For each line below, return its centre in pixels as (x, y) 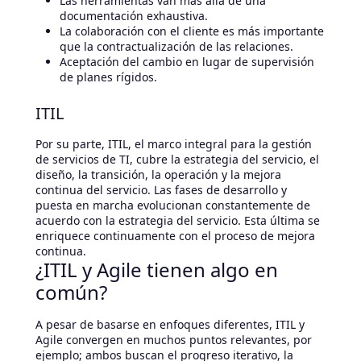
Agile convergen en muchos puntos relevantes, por (174, 340)
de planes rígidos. (108, 77)
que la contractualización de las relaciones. (176, 47)
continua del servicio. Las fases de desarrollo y (161, 190)
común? (71, 293)
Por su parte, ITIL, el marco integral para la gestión (174, 144)
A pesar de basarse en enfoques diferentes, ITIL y (170, 325)
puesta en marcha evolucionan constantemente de (173, 205)
